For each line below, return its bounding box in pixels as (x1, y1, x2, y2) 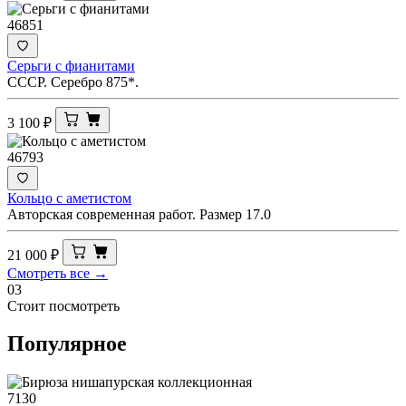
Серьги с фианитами (7, 57, 135, 73)
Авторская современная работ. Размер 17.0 (7, 206, 271, 222)
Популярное (7, 332, 127, 356)
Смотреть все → (7, 265, 108, 281)
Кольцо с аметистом (7, 189, 131, 206)
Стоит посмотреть (7, 297, 120, 314)
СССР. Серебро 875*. (7, 73, 139, 90)
